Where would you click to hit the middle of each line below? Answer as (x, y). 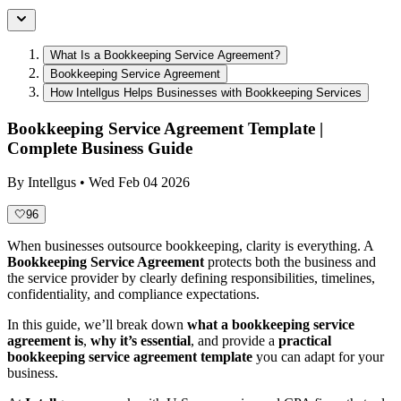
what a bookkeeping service (271, 325)
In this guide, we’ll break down (97, 325)
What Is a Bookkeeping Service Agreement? (165, 55)
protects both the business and (290, 262)
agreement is (45, 341)
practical (305, 341)
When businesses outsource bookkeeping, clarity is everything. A (190, 246)
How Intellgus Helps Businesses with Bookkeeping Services (206, 92)
